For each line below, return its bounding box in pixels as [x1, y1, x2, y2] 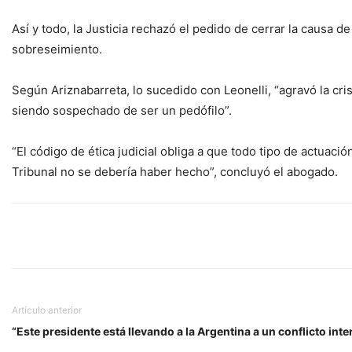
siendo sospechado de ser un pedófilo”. [12, 103, 232, 118]
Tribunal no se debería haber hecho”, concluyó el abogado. [12, 164, 338, 179]
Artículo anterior [12, 304, 82, 316]
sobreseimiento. [12, 42, 102, 57]
